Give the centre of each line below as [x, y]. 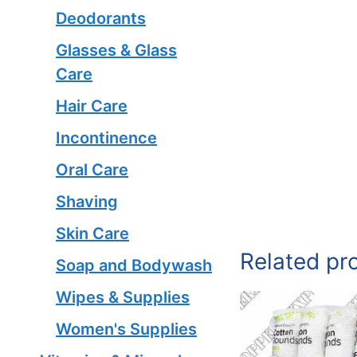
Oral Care [92, 170]
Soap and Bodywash [134, 265]
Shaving [87, 202]
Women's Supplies [126, 329]
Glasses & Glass [116, 50]
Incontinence [106, 138]
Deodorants [101, 18]
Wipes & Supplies [123, 297]
